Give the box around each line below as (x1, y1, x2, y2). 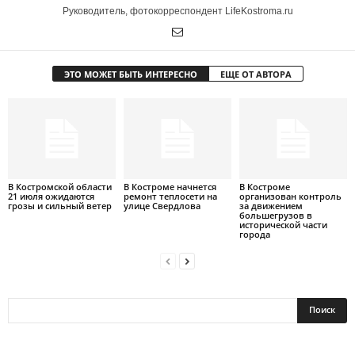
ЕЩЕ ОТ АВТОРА (219, 68, 292, 80)
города (239, 227, 270, 240)
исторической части (239, 218, 327, 231)
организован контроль (239, 189, 342, 202)
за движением (239, 199, 303, 212)
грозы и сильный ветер (8, 199, 112, 212)
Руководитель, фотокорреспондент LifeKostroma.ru (62, 6, 293, 17)
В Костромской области (8, 180, 112, 193)
